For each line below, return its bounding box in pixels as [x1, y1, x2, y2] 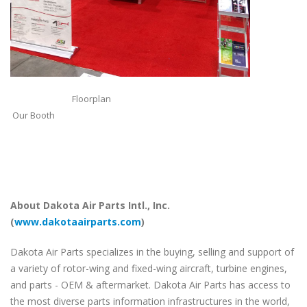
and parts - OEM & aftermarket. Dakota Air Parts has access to [10, 278, 291, 291]
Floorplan [10, 92, 286, 105]
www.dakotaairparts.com [14, 214, 141, 228]
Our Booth [10, 108, 55, 121]
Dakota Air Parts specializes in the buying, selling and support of [10, 245, 294, 258]
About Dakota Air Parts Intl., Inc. [10, 198, 170, 212]
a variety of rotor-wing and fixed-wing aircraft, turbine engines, [10, 261, 287, 275]
